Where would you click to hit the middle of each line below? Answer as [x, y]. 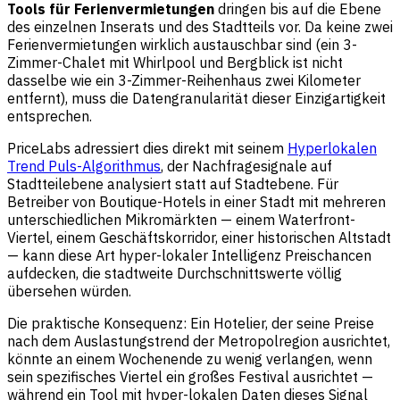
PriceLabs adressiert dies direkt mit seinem [147, 149]
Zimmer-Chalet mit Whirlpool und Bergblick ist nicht [175, 63]
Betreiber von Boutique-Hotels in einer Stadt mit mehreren [196, 202]
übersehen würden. [69, 292]
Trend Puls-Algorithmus [84, 167]
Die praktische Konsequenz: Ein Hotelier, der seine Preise [191, 324]
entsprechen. [50, 117]
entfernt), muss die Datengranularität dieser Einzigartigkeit [196, 99]
